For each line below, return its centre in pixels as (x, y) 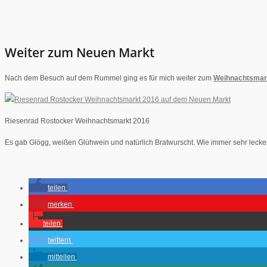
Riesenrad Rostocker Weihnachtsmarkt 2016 (77, 121)
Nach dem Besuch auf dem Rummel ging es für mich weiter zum (109, 78)
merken (60, 204)
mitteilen (61, 257)
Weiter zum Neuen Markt (80, 53)
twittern (59, 240)
